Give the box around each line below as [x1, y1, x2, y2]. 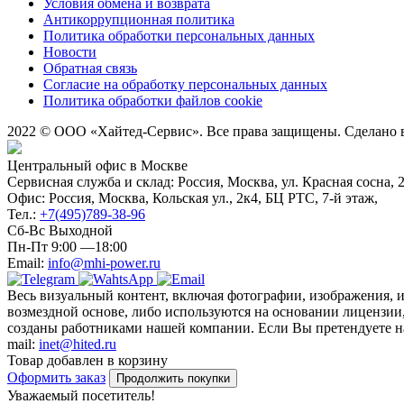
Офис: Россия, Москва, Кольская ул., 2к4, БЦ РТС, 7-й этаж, [7, 190, 378, 206]
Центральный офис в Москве [7, 158, 188, 173]
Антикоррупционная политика [43, 12, 234, 27]
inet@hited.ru [39, 336, 116, 352]
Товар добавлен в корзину [7, 353, 168, 368]
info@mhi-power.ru [48, 255, 161, 271]
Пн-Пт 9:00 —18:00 [7, 239, 127, 254]
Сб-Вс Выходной [7, 223, 113, 238]
